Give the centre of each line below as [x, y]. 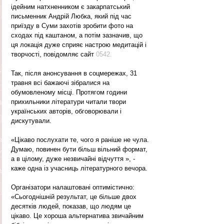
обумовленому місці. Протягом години [70, 92]
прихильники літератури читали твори [69, 101]
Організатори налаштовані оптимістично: [74, 187]
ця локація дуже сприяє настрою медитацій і [80, 44]
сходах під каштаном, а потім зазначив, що [78, 35]
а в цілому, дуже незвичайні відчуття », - [74, 158]
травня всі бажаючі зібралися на [61, 82]
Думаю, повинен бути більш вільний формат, [80, 149]
